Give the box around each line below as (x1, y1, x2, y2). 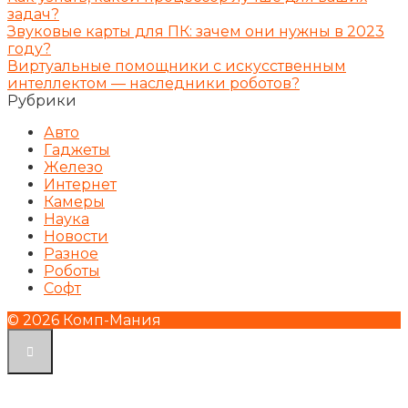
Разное (44, 245, 98, 263)
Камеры (44, 193, 105, 211)
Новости (44, 228, 108, 246)
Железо (44, 158, 103, 177)
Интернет (44, 176, 117, 194)
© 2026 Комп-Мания (7, 311, 161, 330)
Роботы (44, 262, 100, 280)
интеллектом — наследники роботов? (7, 75, 300, 93)
